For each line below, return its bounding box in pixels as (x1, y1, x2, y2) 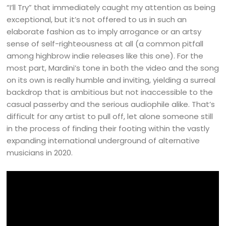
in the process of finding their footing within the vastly (7, 123, 210, 134)
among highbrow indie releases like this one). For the (7, 50, 204, 62)
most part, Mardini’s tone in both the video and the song (7, 63, 219, 74)
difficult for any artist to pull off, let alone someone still (7, 111, 213, 122)
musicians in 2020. (7, 147, 75, 158)
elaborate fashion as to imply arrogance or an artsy (7, 26, 202, 37)
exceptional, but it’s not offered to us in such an (7, 14, 187, 25)
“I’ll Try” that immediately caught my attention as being (7, 2, 216, 13)
